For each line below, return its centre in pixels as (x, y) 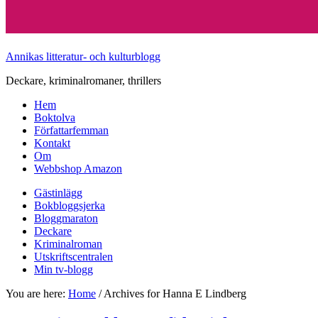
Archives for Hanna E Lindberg (174, 294)
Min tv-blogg (64, 269)
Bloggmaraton (66, 218)
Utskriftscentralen (73, 257)
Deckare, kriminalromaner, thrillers (83, 81)
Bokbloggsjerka (70, 205)
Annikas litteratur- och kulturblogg (83, 56)
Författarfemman (71, 130)
